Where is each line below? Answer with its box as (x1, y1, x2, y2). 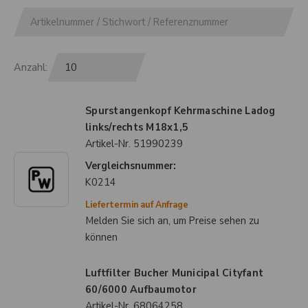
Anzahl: (14, 60, 47, 75)
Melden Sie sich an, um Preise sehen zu (85, 213, 259, 228)
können (85, 230, 118, 245)
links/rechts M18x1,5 (85, 120, 188, 135)
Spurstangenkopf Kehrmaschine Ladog (85, 103, 276, 118)
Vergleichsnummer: (85, 158, 176, 173)
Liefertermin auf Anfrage (85, 198, 188, 211)
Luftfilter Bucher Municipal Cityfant (85, 265, 263, 280)
